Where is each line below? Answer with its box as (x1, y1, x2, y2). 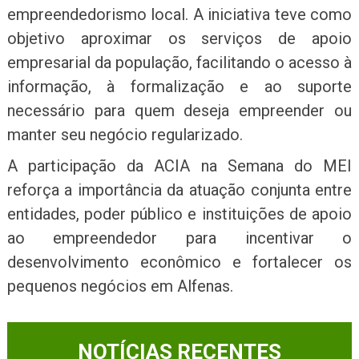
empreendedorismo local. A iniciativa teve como (6, 5, 353, 25)
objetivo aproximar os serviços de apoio (6, 29, 353, 49)
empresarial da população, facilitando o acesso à (6, 53, 353, 73)
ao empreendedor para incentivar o (6, 228, 353, 248)
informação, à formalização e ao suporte (6, 77, 353, 97)
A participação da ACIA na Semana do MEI (6, 155, 353, 175)
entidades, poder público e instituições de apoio (6, 204, 353, 224)
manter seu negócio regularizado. (6, 125, 243, 145)
